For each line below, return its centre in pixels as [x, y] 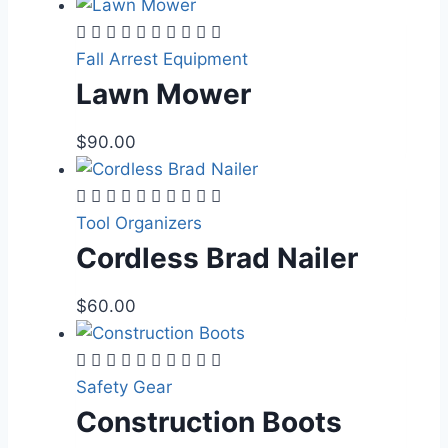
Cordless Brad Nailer [217, 257]
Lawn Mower [163, 93]
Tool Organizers [139, 222]
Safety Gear [124, 386]
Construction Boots [209, 421]
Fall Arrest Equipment [162, 58]
